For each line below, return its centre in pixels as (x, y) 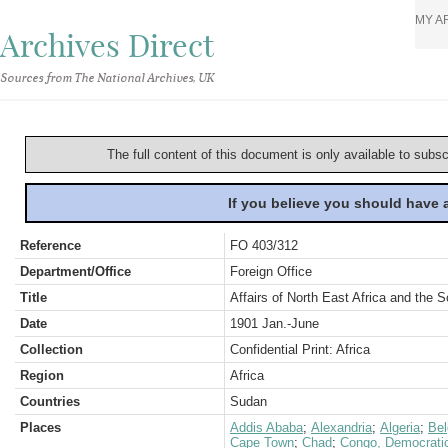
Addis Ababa (266, 427)
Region (42, 375)
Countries (50, 401)
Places (40, 427)
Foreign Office (271, 271)
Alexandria (341, 427)
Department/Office (75, 271)
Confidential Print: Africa (300, 349)
